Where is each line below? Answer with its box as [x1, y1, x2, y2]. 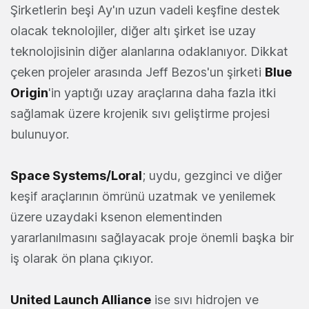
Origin [10, 86, 48, 101]
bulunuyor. [10, 127, 69, 142]
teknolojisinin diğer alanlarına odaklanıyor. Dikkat [10, 44, 288, 59]
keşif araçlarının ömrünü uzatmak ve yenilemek [10, 189, 276, 204]
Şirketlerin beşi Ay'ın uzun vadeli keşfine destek [10, 3, 280, 18]
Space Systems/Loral [10, 168, 142, 183]
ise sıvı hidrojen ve [151, 292, 259, 308]
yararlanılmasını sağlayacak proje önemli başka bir [10, 230, 294, 246]
